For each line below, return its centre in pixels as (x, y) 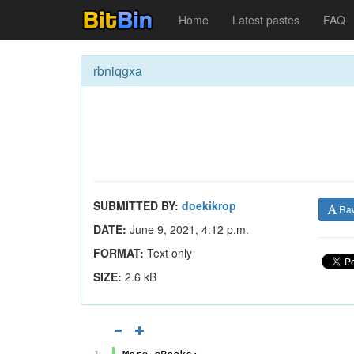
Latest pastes (266, 20)
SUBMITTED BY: (136, 205)
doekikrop (209, 205)
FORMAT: (119, 253)
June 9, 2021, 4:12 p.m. (188, 229)
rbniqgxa (118, 71)
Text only (168, 253)
